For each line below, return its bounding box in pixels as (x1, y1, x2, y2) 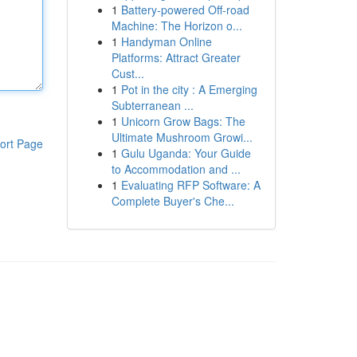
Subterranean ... (111, 97, 194, 113)
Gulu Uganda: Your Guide (120, 145, 251, 161)
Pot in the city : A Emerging (120, 81, 257, 97)
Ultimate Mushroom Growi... (111, 129, 253, 145)
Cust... (111, 65, 144, 81)
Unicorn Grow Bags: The (120, 113, 245, 129)
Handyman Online (120, 33, 212, 49)
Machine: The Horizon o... (111, 18, 242, 33)
